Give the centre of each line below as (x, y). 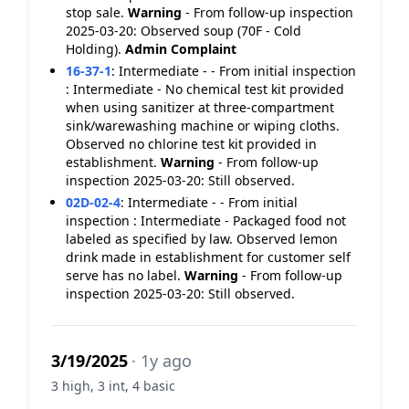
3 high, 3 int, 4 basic (113, 386)
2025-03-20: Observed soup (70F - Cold (184, 31)
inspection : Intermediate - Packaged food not (206, 220)
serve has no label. (125, 275)
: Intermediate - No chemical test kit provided (205, 89)
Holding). (95, 49)
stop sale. (97, 12)
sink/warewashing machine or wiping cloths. (203, 126)
